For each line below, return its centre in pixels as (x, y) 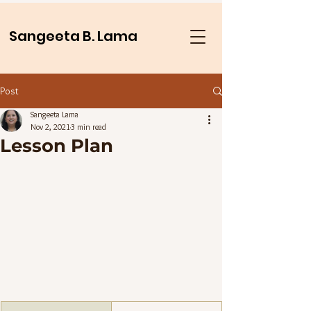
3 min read (89, 127)
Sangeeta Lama (54, 114)
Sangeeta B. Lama (73, 36)
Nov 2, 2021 (50, 127)
